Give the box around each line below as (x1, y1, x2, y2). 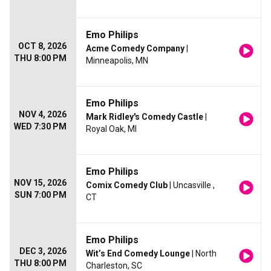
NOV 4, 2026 (19, 109, 67, 120)
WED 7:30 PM (14, 122, 67, 132)
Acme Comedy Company (86, 44, 184, 54)
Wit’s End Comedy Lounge (86, 249, 190, 259)
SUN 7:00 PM (15, 190, 67, 200)
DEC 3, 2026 (19, 246, 67, 256)
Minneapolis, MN (86, 56, 148, 66)
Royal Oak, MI (86, 124, 137, 134)
